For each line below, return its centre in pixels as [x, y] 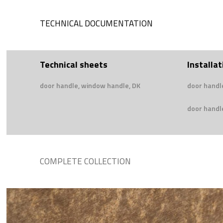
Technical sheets [74, 65]
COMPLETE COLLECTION [85, 162]
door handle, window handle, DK [90, 86]
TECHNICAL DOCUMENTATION [96, 24]
